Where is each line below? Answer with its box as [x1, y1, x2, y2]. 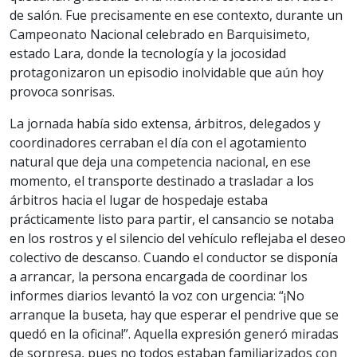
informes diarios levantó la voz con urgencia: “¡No [10, 287, 304, 305]
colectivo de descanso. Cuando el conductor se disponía [10, 249, 338, 267]
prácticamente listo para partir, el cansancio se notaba [10, 210, 334, 229]
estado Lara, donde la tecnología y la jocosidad [10, 45, 286, 63]
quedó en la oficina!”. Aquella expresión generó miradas [10, 325, 339, 343]
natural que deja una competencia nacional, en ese [10, 153, 311, 171]
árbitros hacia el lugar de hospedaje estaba [10, 191, 268, 210]
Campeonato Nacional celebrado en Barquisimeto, [10, 25, 310, 44]
